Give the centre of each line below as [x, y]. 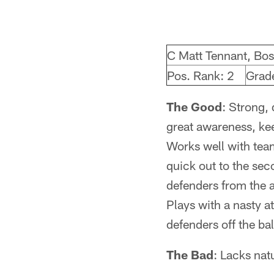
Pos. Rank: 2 [201, 75]
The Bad [190, 254]
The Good [194, 106]
